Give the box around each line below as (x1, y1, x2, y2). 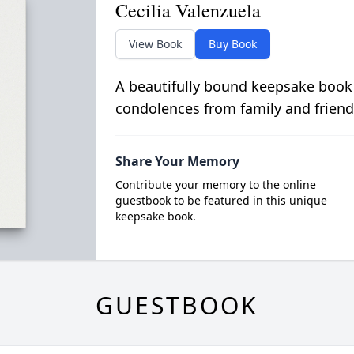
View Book (128, 36, 182, 52)
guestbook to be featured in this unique (115, 193, 327, 209)
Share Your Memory (115, 153, 239, 171)
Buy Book (208, 36, 257, 52)
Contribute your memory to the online (115, 177, 316, 193)
